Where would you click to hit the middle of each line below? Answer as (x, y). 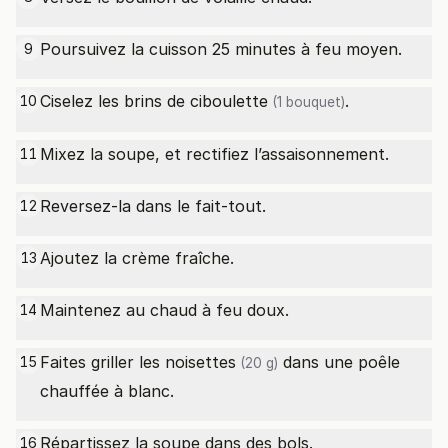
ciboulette (229, 101)
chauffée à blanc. (107, 391)
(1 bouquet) (306, 102)
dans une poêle (339, 362)
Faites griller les (102, 362)
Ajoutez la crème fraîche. (137, 258)
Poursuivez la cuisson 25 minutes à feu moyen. (221, 49)
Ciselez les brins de (115, 101)
